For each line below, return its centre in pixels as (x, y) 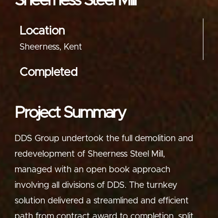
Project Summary (70, 113)
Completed (48, 73)
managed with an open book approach (92, 170)
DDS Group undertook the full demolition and (104, 139)
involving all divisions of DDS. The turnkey (96, 186)
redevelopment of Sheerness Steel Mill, (90, 154)
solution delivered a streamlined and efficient (102, 201)
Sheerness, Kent (51, 47)
